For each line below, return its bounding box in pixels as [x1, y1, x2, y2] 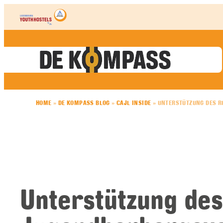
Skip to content [3, 4, 56, 12]
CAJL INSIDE [116, 99, 151, 107]
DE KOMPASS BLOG [58, 99, 110, 107]
